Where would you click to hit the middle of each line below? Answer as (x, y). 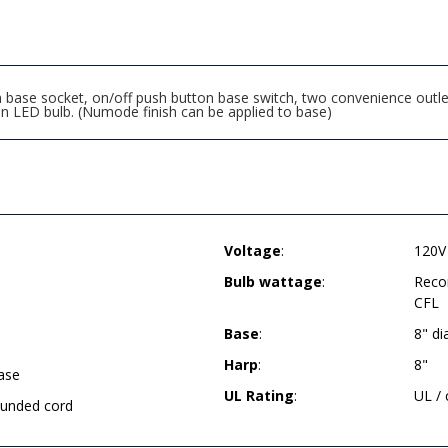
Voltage (252, 250)
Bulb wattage (273, 281)
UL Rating (259, 395)
